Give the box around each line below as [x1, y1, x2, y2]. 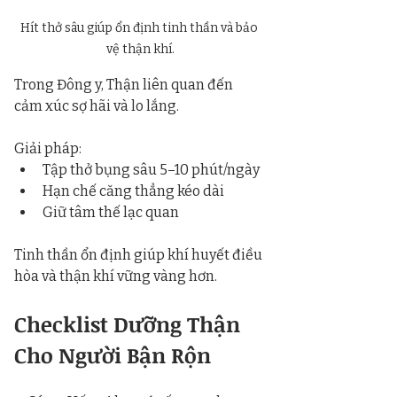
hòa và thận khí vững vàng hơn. [14, 267, 217, 284]
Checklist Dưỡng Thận [14, 308, 245, 339]
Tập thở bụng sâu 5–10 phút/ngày [43, 160, 260, 178]
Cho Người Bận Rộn [14, 339, 211, 370]
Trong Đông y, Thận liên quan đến [14, 75, 236, 93]
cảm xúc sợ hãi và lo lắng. [14, 97, 179, 114]
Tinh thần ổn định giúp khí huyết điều [14, 245, 265, 263]
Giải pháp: [14, 139, 82, 157]
